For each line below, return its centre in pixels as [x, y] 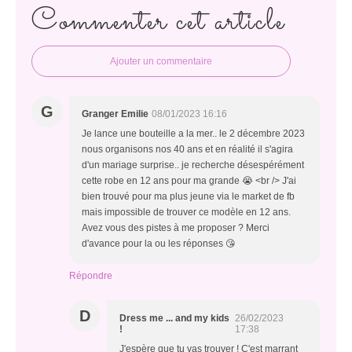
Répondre [91, 276]
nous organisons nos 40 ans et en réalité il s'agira [187, 150]
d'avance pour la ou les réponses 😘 [159, 244]
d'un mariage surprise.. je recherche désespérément [193, 165]
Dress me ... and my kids [174, 319]
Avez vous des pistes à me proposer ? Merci [176, 228]
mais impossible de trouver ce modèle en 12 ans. [186, 213]
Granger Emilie [115, 114]
